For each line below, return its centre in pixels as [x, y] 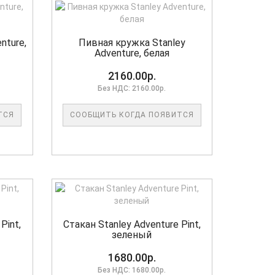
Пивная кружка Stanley [132, 43]
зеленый [132, 235]
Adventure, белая [132, 53]
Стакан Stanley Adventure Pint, [132, 225]
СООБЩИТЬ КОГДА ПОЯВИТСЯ [132, 115]
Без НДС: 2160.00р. [132, 89]
